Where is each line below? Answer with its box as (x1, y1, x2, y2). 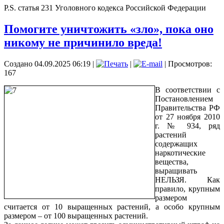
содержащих (155, 139, 197, 148)
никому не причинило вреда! (4, 36, 162, 49)
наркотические (155, 148, 205, 157)
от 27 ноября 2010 (155, 112, 220, 121)
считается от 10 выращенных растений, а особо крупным (4, 202, 220, 211)
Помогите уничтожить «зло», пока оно (4, 22, 213, 36)
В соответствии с (155, 85, 220, 94)
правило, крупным (155, 184, 220, 193)
